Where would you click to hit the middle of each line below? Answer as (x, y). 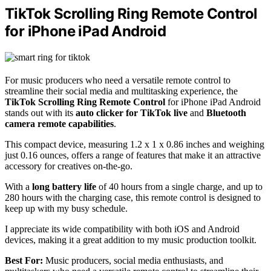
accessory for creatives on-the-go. (69, 166)
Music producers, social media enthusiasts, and (133, 260)
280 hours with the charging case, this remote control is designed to (133, 197)
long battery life (64, 186)
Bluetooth (226, 113)
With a (18, 186)
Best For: (24, 260)
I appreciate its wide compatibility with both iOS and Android (122, 229)
